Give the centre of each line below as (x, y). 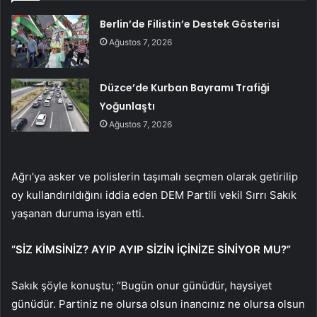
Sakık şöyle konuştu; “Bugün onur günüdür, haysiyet (142, 286)
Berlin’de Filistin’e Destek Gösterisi (190, 24)
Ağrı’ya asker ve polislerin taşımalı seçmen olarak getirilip (155, 177)
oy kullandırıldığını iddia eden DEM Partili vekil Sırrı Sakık (154, 195)
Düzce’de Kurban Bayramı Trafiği (185, 88)
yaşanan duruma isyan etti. (78, 214)
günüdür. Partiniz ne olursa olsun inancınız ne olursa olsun (158, 304)
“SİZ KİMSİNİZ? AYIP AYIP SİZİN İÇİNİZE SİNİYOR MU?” (151, 250)
